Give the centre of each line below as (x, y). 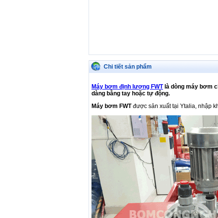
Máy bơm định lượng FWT (127, 87)
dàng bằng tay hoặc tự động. (131, 93)
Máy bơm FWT (111, 106)
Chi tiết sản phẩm (128, 67)
